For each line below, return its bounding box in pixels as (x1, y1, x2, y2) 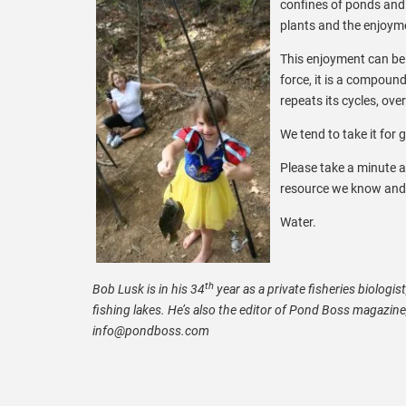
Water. (280, 214, 316, 229)
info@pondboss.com (92, 323, 209, 338)
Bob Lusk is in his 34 (92, 281, 205, 296)
